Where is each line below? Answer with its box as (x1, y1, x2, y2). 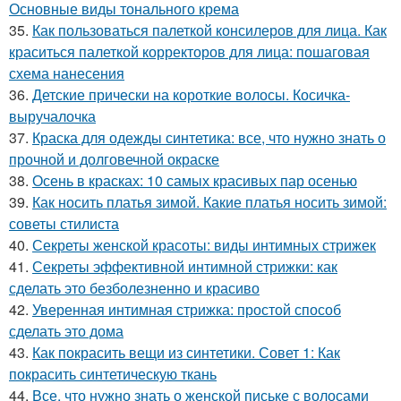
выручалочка (9, 106, 96, 127)
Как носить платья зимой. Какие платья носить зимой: (32, 192, 387, 213)
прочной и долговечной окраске (9, 149, 219, 170)
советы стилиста (9, 213, 119, 235)
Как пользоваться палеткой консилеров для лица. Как (32, 20, 387, 41)
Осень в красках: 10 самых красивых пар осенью (32, 170, 357, 192)
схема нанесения (9, 63, 124, 84)
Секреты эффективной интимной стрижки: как (32, 256, 337, 277)
